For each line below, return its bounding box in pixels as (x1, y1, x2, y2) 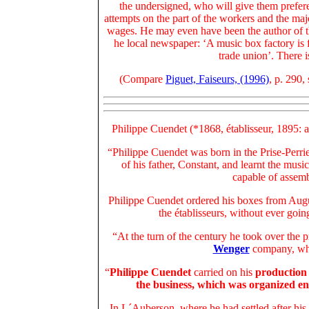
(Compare (119, 73, 166, 85)
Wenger (212, 243, 250, 255)
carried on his (190, 266, 252, 278)
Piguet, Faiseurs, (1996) (166, 73, 269, 85)
